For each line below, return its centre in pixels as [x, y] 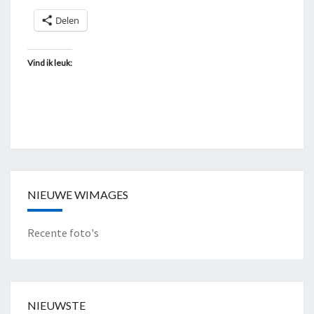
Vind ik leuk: [50, 63]
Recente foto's [63, 233]
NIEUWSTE [56, 306]
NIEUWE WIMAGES [78, 195]
